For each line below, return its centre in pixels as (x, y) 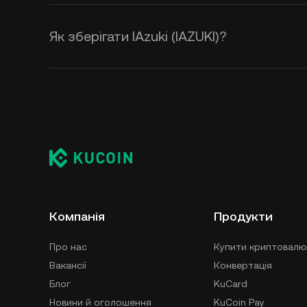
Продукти (243, 216)
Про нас (68, 247)
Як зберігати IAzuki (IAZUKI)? (138, 36)
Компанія (77, 216)
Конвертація (243, 265)
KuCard (231, 284)
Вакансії (68, 265)
